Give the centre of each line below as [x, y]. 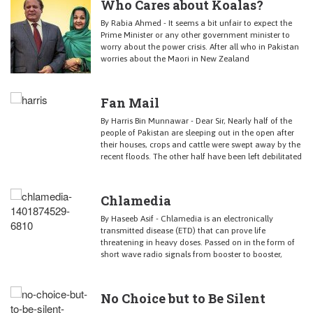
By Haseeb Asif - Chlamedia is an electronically [187, 218]
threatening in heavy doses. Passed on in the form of [198, 242]
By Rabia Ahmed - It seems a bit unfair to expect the [196, 23]
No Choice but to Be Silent [183, 298]
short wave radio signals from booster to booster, [191, 254]
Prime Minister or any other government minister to [195, 35]
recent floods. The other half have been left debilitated [201, 156]
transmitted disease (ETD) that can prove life [183, 230]
